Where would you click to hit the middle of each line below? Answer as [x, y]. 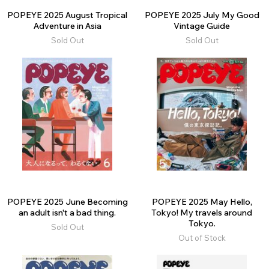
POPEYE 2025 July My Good [202, 15]
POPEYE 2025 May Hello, [202, 202]
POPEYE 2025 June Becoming [67, 202]
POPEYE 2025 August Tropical [67, 15]
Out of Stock [202, 238]
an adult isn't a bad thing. [67, 213]
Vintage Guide [202, 26]
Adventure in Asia [67, 26]
